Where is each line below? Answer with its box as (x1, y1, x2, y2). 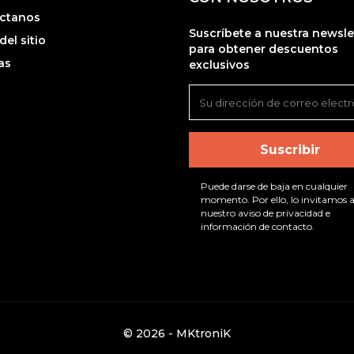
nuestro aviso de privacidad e (201, 207, 330, 220)
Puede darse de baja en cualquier (201, 180, 348, 193)
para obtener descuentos (189, 42, 338, 57)
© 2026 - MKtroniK (123, 326, 231, 341)
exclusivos (189, 58, 250, 73)
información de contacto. (201, 220, 314, 233)
